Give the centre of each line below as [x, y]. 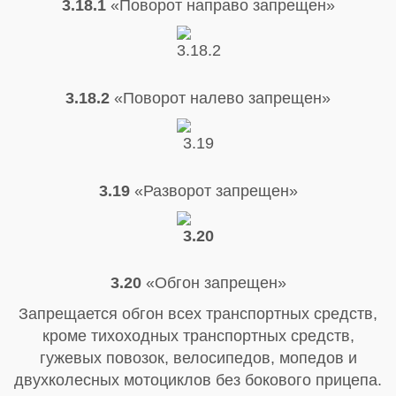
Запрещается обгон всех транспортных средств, [198, 314]
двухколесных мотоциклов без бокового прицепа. [198, 381]
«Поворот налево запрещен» [220, 98]
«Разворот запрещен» [213, 190]
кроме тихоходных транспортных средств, [198, 336]
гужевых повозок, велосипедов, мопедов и [198, 358]
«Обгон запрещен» [216, 283]
